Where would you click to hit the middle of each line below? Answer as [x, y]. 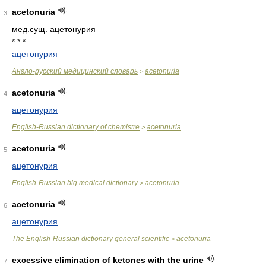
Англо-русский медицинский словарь [75, 71]
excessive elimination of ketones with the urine [108, 260]
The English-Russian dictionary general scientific [91, 239]
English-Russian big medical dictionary [75, 183]
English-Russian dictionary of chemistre [76, 127]
